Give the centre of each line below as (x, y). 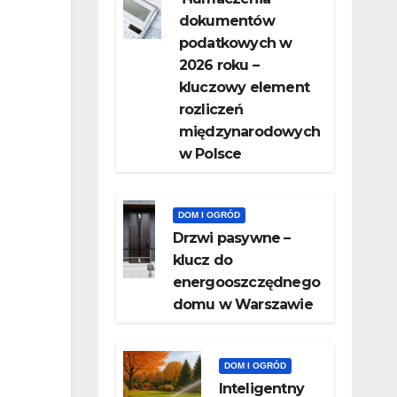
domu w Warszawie (242, 305)
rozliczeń (211, 110)
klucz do (202, 261)
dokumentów (226, 21)
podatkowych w (235, 43)
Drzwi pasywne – (231, 238)
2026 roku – (218, 66)
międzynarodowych (249, 132)
